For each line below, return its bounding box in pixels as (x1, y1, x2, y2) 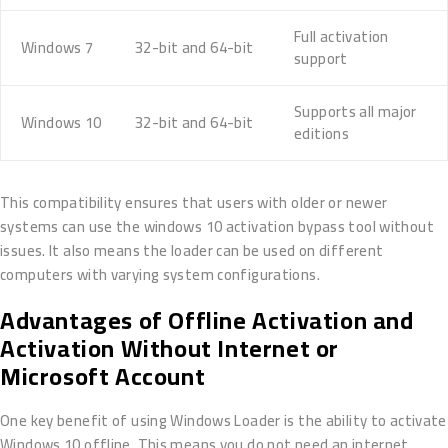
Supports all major (294, 97, 417, 127)
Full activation (294, 22, 389, 52)
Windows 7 (21, 33, 94, 63)
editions (294, 119, 349, 149)
